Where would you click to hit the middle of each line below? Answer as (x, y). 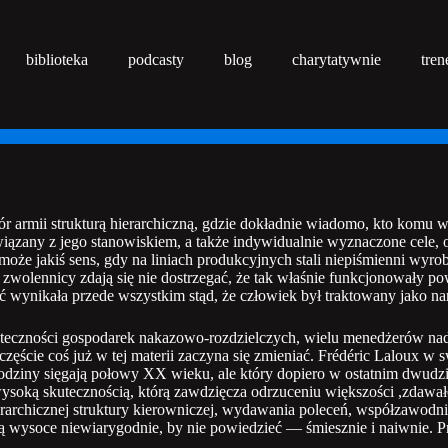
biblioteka (56, 59)
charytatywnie (336, 59)
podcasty (155, 59)
